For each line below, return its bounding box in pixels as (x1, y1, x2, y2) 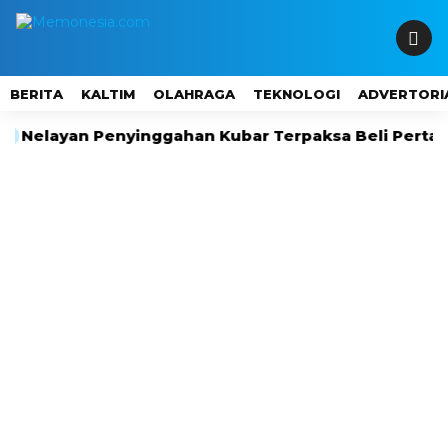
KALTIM (81, 86, 135, 102)
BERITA (10, 86, 63, 102)
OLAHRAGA (153, 86, 235, 102)
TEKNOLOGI (253, 86, 340, 102)
